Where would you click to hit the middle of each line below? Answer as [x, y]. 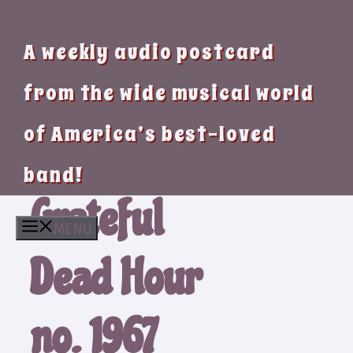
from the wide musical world [169, 93]
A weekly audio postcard [149, 52]
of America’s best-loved [150, 134]
